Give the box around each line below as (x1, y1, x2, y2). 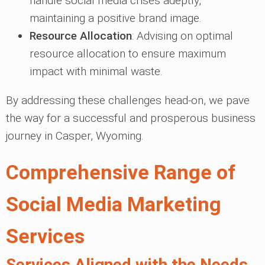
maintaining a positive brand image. (30, 11, 202, 25)
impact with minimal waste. (30, 64, 163, 79)
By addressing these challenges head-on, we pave (6, 93, 250, 108)
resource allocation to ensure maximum (30, 47, 226, 61)
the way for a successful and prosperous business (6, 111, 256, 125)
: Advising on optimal (132, 29, 233, 43)
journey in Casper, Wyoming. (6, 129, 144, 143)
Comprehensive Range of (6, 160, 235, 185)
